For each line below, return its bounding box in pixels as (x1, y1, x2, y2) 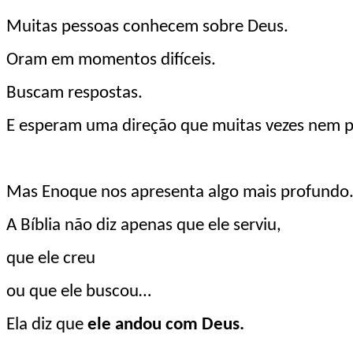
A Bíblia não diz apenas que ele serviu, (6, 216, 281, 235)
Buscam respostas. (6, 84, 143, 102)
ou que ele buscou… (6, 282, 151, 301)
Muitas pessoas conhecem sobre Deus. (6, 17, 288, 36)
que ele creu (6, 249, 95, 268)
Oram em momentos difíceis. (6, 50, 216, 69)
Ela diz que (6, 315, 87, 334)
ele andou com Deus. (87, 315, 244, 334)
